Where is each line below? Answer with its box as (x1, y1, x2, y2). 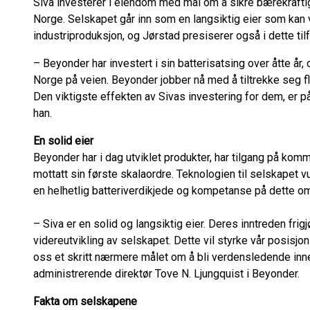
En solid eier (33, 134, 96, 147)
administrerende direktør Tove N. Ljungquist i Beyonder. (33, 267, 302, 280)
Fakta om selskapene (33, 295, 145, 308)
